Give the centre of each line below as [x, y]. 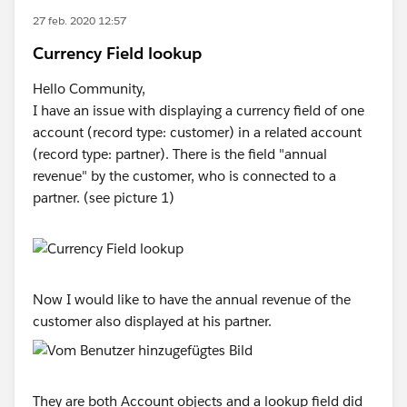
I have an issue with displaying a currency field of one [199, 110]
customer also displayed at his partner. [152, 321]
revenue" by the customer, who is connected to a [184, 176]
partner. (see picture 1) [104, 198]
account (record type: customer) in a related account [197, 132]
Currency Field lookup [117, 53]
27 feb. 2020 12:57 [79, 20]
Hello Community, [89, 89]
